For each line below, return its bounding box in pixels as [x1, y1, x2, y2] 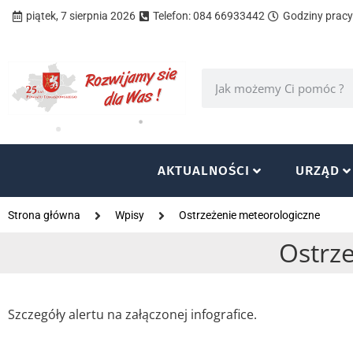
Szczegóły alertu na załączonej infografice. [8, 306, 257, 323]
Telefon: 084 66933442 [153, 9, 265, 22]
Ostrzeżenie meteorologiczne [179, 209, 320, 221]
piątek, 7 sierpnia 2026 [25, 9, 136, 22]
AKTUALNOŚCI [158, 162, 251, 179]
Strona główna [8, 209, 80, 221]
